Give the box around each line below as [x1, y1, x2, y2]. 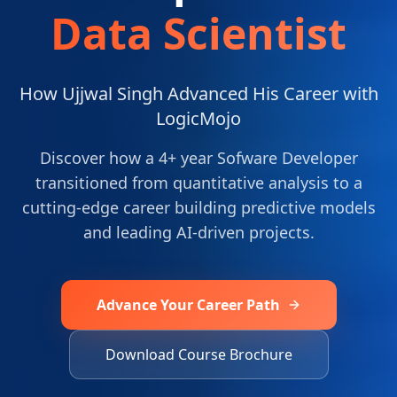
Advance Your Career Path [96, 295, 280, 315]
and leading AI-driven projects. [82, 222, 315, 244]
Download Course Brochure [105, 345, 292, 365]
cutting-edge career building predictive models [21, 197, 376, 219]
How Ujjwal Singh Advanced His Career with [19, 82, 378, 106]
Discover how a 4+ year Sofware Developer [39, 147, 358, 169]
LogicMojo [156, 106, 241, 131]
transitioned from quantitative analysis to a [35, 172, 362, 194]
